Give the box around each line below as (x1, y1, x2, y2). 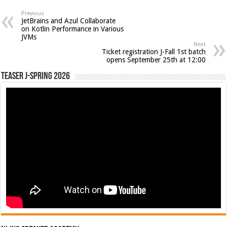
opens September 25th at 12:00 (106, 55, 206, 64)
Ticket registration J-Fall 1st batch (101, 47, 206, 56)
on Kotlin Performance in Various (21, 24, 124, 33)
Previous (21, 10, 45, 17)
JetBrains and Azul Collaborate (21, 16, 116, 25)
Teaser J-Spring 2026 (1, 71, 70, 82)
